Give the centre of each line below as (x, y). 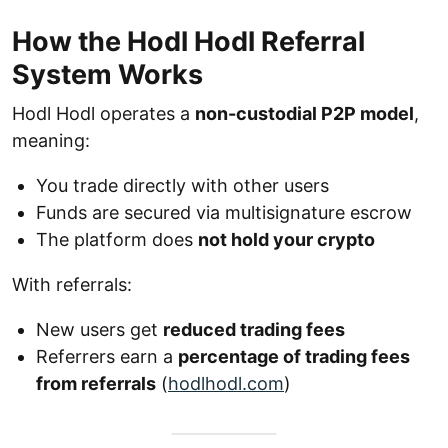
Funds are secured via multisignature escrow (224, 212)
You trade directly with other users (182, 185)
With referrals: (72, 284)
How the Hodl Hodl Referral (188, 41)
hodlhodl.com (226, 383)
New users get (99, 329)
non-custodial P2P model (304, 113)
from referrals (96, 383)
